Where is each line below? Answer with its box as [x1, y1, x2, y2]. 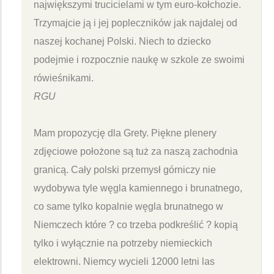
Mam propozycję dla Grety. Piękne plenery [34, 127, 217, 138]
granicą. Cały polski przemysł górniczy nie [34, 164, 216, 175]
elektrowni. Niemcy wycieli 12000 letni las [34, 256, 215, 267]
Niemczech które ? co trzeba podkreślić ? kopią [34, 219, 238, 230]
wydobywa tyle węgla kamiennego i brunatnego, [34, 182, 242, 193]
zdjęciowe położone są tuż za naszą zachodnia [34, 146, 238, 157]
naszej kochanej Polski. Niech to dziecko [34, 35, 211, 46]
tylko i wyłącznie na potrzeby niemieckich [34, 237, 212, 248]
